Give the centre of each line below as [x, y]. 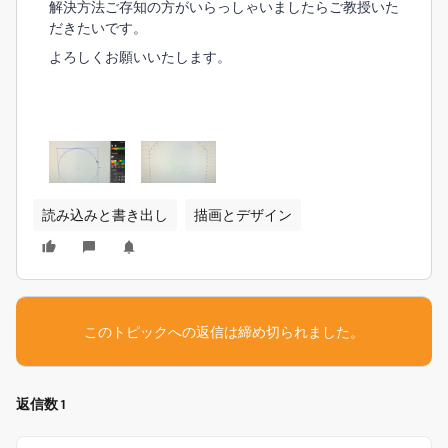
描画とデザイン [243, 215]
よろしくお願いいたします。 [140, 56]
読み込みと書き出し [105, 215]
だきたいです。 [98, 27]
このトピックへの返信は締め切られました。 [224, 332]
